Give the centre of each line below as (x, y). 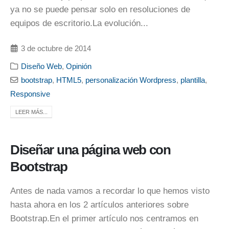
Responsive (30, 94)
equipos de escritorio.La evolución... (79, 24)
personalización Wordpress (131, 80)
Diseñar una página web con (90, 150)
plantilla (193, 80)
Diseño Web (42, 66)
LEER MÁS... (31, 112)
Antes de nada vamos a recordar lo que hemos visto (110, 191)
